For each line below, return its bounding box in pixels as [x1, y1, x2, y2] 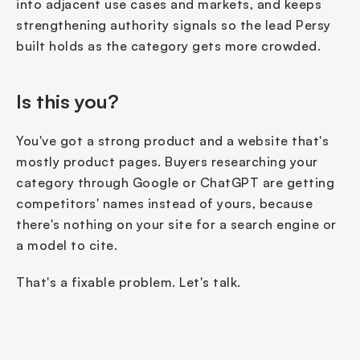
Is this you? [16, 88, 119, 113]
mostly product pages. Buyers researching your [16, 153, 318, 170]
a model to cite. [16, 236, 117, 253]
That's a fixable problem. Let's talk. [16, 273, 241, 290]
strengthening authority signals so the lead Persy [16, 16, 331, 33]
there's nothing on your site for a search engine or [16, 215, 337, 232]
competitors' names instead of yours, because [16, 194, 313, 211]
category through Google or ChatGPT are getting [16, 174, 334, 190]
